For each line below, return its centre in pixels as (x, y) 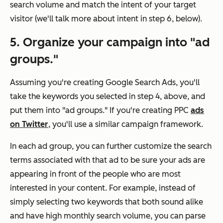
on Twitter (29, 124)
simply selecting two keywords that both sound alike (107, 202)
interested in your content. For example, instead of (103, 188)
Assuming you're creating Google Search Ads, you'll (105, 83)
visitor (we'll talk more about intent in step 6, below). (106, 19)
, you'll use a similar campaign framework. (126, 124)
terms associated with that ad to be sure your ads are (108, 160)
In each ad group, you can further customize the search (111, 146)
